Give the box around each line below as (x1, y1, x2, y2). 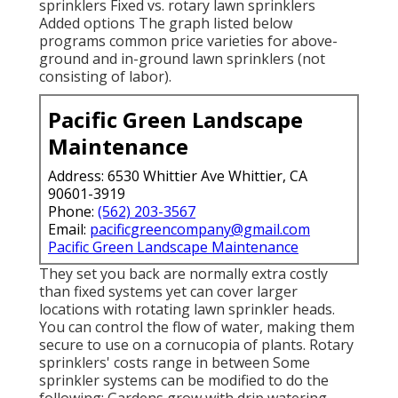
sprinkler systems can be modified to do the (39, 370, 329, 391)
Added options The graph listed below (39, 13, 292, 34)
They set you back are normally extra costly (39, 264, 328, 284)
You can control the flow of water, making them (39, 317, 354, 338)
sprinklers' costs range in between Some (39, 353, 310, 373)
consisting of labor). (39, 67, 171, 87)
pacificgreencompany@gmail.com (90, 219, 310, 240)
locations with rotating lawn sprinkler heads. (39, 299, 335, 320)
